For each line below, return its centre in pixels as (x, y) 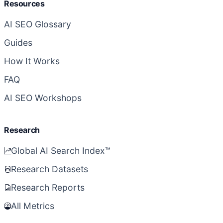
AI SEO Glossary (38, 24)
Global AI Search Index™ (61, 151)
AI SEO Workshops (43, 98)
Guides (18, 43)
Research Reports (48, 188)
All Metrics (33, 206)
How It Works (32, 61)
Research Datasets (50, 169)
